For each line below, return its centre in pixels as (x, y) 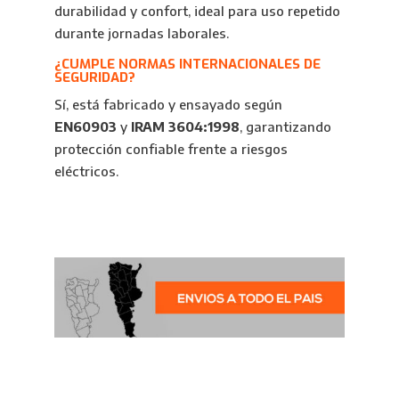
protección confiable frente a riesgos (171, 149)
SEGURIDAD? (94, 77)
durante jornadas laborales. (141, 33)
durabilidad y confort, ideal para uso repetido (197, 11)
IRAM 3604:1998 (185, 126)
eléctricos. (86, 171)
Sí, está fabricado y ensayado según (168, 104)
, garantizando (285, 126)
